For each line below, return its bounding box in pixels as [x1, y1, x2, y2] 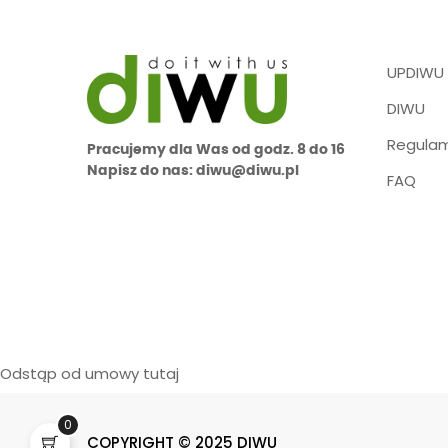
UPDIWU [387, 62, 444, 84]
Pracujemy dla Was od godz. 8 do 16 [87, 141, 345, 157]
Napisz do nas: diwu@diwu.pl [87, 162, 299, 178]
